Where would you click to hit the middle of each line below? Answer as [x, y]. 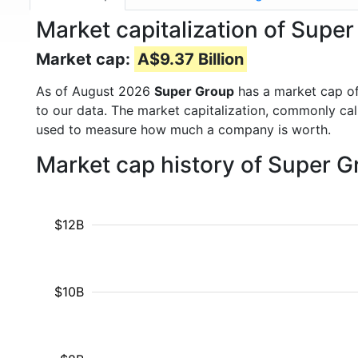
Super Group [194, 91]
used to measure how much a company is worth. [183, 129]
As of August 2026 [95, 91]
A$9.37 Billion [191, 59]
